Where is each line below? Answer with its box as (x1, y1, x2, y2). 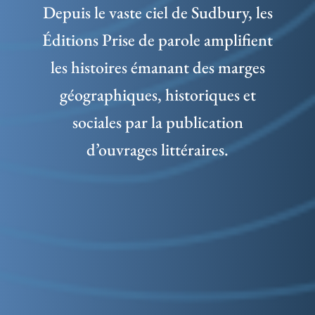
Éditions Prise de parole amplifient (42, 28, 273, 51)
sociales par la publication (72, 110, 243, 133)
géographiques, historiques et (59, 83, 256, 105)
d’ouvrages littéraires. (86, 138, 229, 160)
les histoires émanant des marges (50, 56, 265, 78)
